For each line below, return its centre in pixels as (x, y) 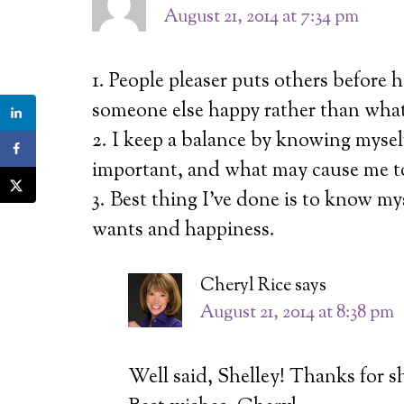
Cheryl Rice (246, 286)
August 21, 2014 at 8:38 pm (297, 313)
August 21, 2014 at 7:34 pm (262, 17)
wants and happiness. (184, 230)
